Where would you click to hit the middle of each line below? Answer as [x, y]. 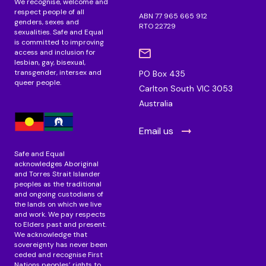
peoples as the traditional [58, 184]
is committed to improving [59, 42]
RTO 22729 [157, 26]
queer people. [38, 82]
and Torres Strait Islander [57, 174]
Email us [156, 131]
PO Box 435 [162, 73]
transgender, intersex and [58, 72]
